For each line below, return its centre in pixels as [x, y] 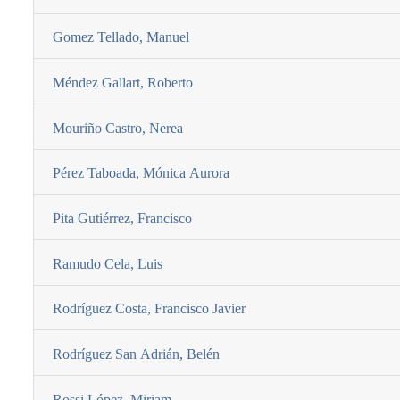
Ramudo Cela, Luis [108, 263]
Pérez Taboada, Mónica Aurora [141, 173]
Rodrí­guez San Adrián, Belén [136, 354]
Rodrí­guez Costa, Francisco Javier [149, 309]
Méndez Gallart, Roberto [123, 83]
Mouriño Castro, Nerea [118, 128]
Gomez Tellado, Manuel [121, 37]
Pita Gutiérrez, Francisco [122, 219]
